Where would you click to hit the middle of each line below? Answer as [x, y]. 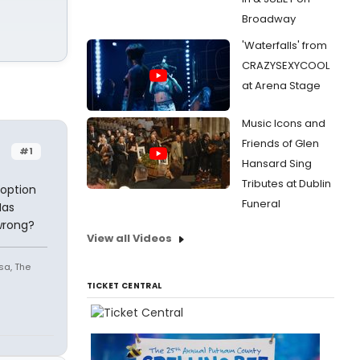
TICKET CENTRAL [125, 286]
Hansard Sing [277, 164]
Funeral [261, 204]
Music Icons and [284, 123]
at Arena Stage [281, 86]
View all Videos [129, 238]
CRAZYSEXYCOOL [286, 65]
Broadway [269, 19]
